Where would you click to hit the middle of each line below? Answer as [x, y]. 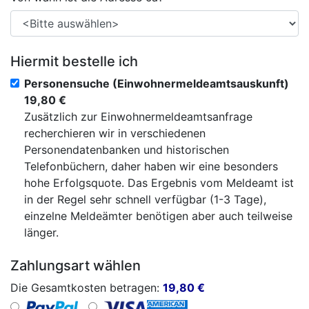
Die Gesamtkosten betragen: [87, 288]
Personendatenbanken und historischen [127, 150]
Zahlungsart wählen [76, 266]
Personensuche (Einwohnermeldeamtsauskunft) [157, 83]
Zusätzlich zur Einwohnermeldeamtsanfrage [138, 117]
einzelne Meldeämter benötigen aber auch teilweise [158, 216]
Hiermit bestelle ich [74, 61]
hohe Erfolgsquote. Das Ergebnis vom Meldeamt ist [159, 183]
